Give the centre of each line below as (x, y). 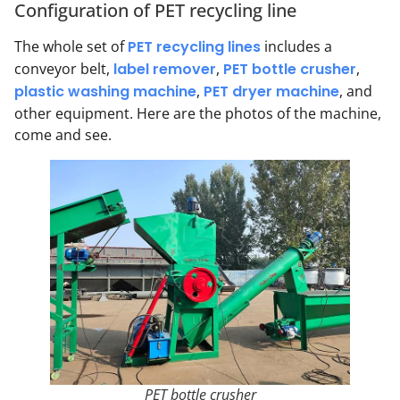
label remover (165, 69)
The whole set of (71, 46)
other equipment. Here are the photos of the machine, (198, 113)
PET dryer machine (271, 92)
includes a (296, 46)
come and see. (63, 135)
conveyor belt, (64, 69)
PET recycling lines (194, 47)
